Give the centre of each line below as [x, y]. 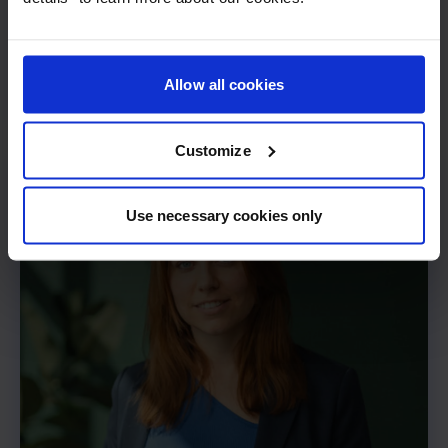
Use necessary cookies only [224, 215]
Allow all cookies [224, 84]
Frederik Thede [110, 58]
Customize [212, 149]
